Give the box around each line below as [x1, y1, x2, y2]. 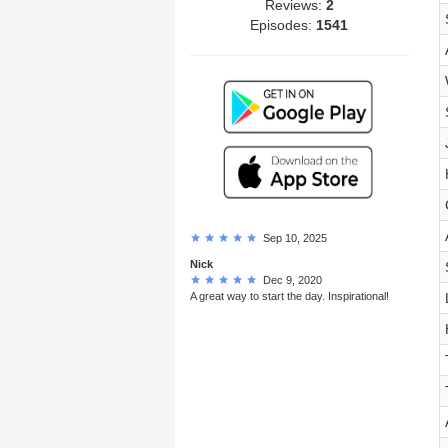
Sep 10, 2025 [257, 231, 327, 244]
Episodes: [250, 16, 317, 33]
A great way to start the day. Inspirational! [190, 289, 389, 302]
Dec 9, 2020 [257, 273, 322, 286]
